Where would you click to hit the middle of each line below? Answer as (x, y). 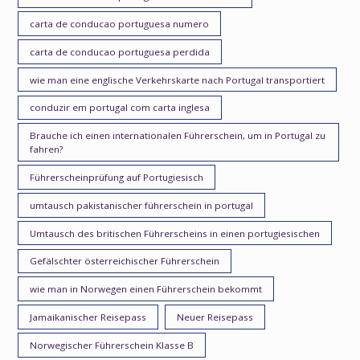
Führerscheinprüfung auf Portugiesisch (117, 177)
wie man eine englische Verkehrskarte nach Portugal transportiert (178, 80)
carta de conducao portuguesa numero (120, 24)
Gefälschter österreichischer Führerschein (125, 261)
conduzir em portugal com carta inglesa (120, 108)
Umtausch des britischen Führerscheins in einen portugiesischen (175, 233)
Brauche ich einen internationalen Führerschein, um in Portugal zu (178, 136)
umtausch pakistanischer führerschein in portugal (142, 205)
